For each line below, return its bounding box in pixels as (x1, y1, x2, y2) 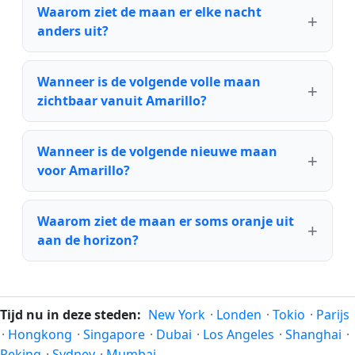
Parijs (316, 306, 349, 323)
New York (148, 306, 205, 323)
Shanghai (285, 326, 342, 343)
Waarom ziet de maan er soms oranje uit (37, 212, 294, 230)
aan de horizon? (37, 231, 139, 249)
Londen (216, 306, 261, 323)
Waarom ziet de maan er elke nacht (37, 2, 261, 21)
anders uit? (37, 21, 109, 40)
